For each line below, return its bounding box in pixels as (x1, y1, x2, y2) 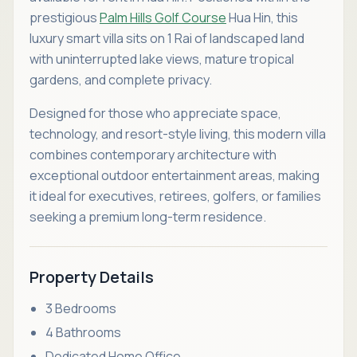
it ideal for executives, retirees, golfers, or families (29, 187, 321, 205)
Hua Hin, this (226, 9, 298, 26)
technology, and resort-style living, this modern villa (29, 125, 326, 143)
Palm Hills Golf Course (100, 9, 226, 26)
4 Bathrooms (45, 324, 121, 341)
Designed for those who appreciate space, (29, 104, 281, 122)
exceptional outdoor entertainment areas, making (29, 167, 320, 184)
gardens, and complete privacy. (29, 71, 212, 88)
